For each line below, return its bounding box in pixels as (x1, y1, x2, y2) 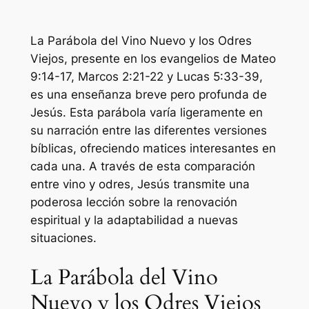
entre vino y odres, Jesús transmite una (30, 177, 250, 192)
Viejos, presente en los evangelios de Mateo (30, 52, 276, 66)
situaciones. (30, 231, 97, 246)
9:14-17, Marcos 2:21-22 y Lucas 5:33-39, (30, 70, 263, 84)
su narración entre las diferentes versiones (30, 123, 267, 138)
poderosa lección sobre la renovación (30, 195, 237, 210)
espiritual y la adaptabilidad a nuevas (30, 213, 238, 228)
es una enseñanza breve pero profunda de (30, 88, 267, 102)
